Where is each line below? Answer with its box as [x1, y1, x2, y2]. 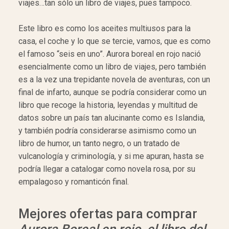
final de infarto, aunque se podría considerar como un [18, 87, 207, 98]
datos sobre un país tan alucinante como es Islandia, [18, 113, 205, 123]
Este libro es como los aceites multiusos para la [18, 24, 191, 34]
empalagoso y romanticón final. [18, 177, 129, 187]
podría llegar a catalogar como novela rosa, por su [18, 164, 195, 174]
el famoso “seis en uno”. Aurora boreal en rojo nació [18, 49, 201, 59]
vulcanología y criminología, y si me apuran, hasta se [18, 151, 204, 162]
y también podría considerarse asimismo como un [18, 126, 196, 136]
